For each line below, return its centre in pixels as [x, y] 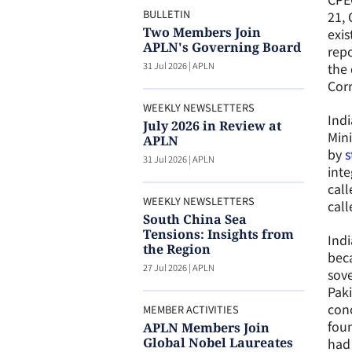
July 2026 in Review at [212, 126]
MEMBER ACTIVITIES [191, 309]
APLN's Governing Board [222, 47]
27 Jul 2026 [165, 267]
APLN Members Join [206, 328]
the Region [176, 249]
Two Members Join [202, 32]
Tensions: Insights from [218, 234]
